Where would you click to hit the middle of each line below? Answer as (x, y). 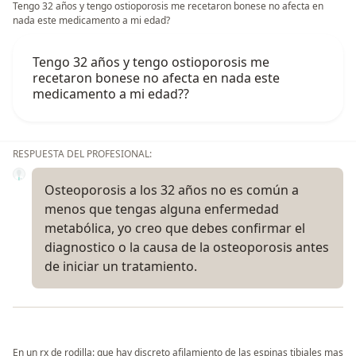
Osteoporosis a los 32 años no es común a (172, 190)
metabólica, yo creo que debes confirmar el (175, 228)
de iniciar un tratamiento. (121, 266)
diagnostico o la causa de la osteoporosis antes (187, 247)
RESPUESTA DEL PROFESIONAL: (82, 153)
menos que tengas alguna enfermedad (162, 209)
